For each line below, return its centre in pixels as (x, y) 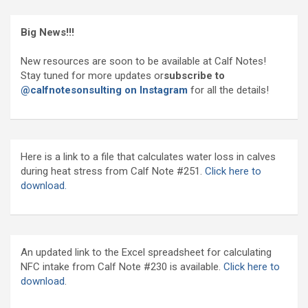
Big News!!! (47, 33)
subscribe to (194, 76)
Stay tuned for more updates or (92, 76)
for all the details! (230, 90)
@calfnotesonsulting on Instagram (104, 90)
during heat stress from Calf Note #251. (113, 172)
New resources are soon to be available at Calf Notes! (143, 62)
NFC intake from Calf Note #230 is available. (122, 267)
